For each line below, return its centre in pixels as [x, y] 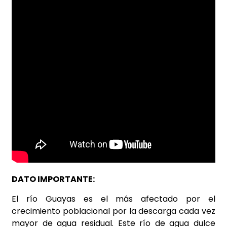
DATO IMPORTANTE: [53, 179]
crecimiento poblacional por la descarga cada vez [113, 211]
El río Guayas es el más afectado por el [113, 199]
